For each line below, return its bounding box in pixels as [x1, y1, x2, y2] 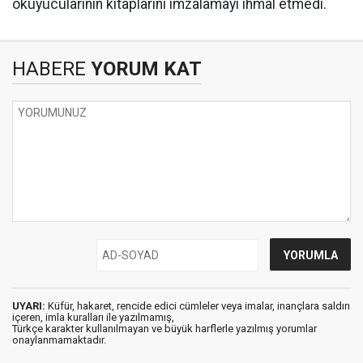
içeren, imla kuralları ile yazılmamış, [12, 311, 174, 323]
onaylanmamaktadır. [12, 334, 106, 346]
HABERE [12, 58, 86, 80]
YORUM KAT [86, 58, 202, 80]
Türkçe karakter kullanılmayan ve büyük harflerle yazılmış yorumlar [12, 322, 317, 335]
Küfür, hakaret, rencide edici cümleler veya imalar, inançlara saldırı [45, 300, 350, 312]
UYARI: [12, 300, 45, 312]
